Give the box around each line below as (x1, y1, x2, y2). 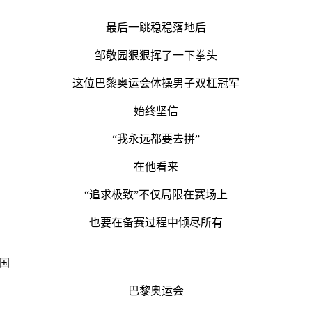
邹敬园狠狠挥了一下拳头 (95, 49, 217, 61)
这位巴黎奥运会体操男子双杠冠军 (72, 77, 240, 89)
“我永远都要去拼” (112, 132, 200, 145)
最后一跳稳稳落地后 (106, 21, 206, 33)
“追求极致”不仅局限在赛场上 (84, 188, 228, 201)
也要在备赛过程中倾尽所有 (89, 216, 223, 228)
